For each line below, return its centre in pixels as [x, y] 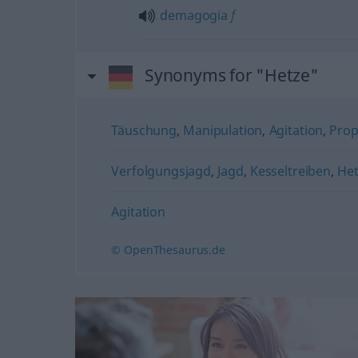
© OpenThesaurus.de [168, 250]
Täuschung [144, 130]
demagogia [194, 15]
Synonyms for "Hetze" [231, 75]
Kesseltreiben [290, 171]
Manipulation [223, 130]
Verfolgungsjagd [161, 171]
